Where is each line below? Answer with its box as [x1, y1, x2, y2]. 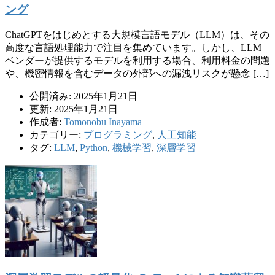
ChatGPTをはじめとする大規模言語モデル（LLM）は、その [5, 29, 269, 41]
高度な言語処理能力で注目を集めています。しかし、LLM [5, 42, 261, 53]
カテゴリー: [29, 130, 83, 141]
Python [80, 142, 107, 153]
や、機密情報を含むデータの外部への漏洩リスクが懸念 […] [5, 68, 269, 79]
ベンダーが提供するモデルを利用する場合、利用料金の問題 [5, 55, 270, 66]
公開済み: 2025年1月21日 [29, 91, 137, 102]
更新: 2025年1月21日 [29, 104, 118, 115]
